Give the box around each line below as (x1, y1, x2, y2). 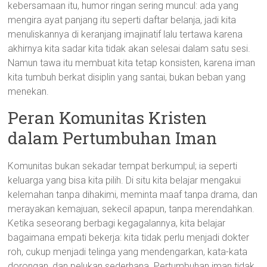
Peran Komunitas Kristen (8, 107, 207, 129)
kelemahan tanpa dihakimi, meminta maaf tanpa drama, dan (8, 189, 258, 200)
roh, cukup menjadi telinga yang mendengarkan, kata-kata (8, 246, 248, 257)
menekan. (8, 86, 49, 97)
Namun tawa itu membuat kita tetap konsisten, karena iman (8, 57, 256, 69)
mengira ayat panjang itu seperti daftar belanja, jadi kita (8, 14, 237, 26)
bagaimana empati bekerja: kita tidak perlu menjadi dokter (8, 232, 250, 243)
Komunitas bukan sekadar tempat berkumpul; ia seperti (8, 160, 238, 172)
